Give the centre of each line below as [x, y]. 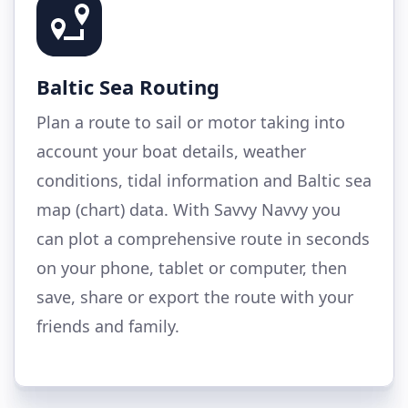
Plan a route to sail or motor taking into [191, 122]
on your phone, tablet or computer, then [192, 267]
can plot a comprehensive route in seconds [203, 238]
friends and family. [108, 326]
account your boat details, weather [171, 151]
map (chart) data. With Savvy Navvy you [189, 209]
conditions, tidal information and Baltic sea [204, 180]
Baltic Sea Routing [128, 86]
